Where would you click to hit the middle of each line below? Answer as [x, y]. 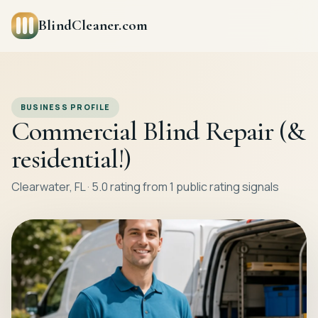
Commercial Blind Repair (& [158, 132]
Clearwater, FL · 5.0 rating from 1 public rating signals [145, 187]
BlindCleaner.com [93, 25]
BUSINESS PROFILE [65, 108]
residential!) [71, 159]
